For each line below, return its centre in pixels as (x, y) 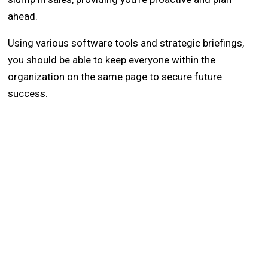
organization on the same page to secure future (115, 77)
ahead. (23, 16)
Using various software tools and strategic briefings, (126, 43)
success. (28, 94)
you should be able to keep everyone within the (112, 60)
